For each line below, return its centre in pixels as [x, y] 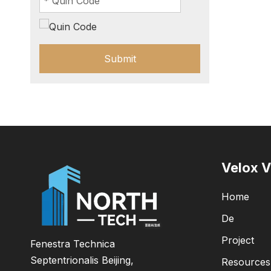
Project [238, 240]
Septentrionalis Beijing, [82, 260]
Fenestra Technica [73, 244]
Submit [120, 59]
